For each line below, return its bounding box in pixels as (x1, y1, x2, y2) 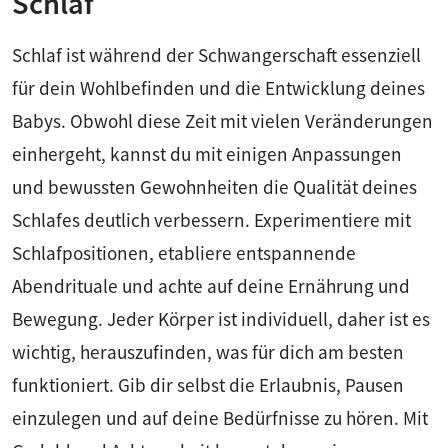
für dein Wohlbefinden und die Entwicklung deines (12, 75, 425, 100)
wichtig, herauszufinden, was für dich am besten (12, 339, 404, 364)
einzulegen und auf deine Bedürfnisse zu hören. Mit (12, 405, 428, 430)
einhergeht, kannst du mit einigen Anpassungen (12, 141, 402, 166)
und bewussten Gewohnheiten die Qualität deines (12, 174, 417, 199)
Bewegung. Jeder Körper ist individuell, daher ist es (12, 306, 430, 331)
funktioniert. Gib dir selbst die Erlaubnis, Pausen (12, 372, 404, 397)
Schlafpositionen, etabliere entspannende (12, 240, 356, 265)
